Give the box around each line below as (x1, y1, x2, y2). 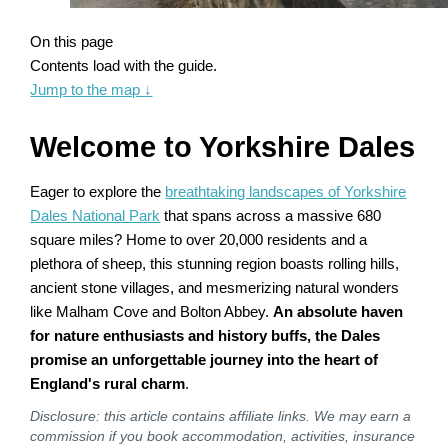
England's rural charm (30, 375, 186, 392)
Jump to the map (30, 81, 145, 98)
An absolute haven (273, 303, 404, 320)
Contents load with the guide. (30, 57, 218, 74)
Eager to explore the (30, 183, 166, 200)
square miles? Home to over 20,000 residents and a (30, 231, 368, 248)
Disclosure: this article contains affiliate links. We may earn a (30, 407, 412, 424)
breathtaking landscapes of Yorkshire (165, 183, 407, 200)
